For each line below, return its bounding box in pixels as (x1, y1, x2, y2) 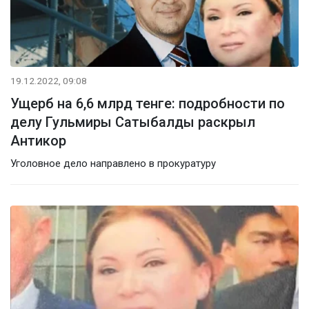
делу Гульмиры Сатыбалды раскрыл (10, 113, 255, 130)
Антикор (10, 132, 66, 149)
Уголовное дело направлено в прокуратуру (10, 157, 216, 170)
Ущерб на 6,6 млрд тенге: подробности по (10, 94, 285, 112)
